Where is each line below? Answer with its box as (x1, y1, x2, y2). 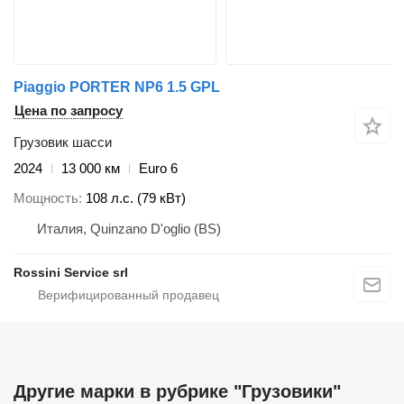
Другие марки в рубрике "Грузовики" (14, 381, 341, 401)
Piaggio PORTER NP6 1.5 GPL (14, 79, 220, 96)
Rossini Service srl (14, 264, 128, 280)
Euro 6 (139, 161, 178, 177)
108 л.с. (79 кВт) (86, 189, 186, 206)
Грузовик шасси (14, 134, 112, 151)
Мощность (14, 189, 78, 206)
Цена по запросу (14, 103, 123, 119)
